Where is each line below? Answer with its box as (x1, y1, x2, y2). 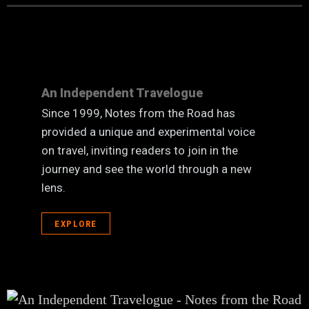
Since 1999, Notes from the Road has (41, 106, 235, 120)
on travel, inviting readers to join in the (41, 143, 238, 157)
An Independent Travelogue (41, 86, 203, 100)
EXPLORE (54, 218, 97, 229)
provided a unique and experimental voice (41, 125, 255, 139)
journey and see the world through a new (41, 162, 252, 176)
